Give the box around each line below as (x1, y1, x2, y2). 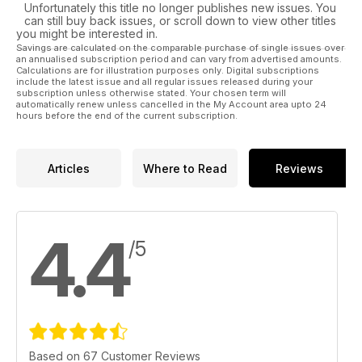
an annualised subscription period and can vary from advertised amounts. (16, 53, 342, 65)
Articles (48, 161, 90, 175)
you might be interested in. (16, 27, 158, 41)
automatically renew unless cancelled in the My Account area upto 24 (16, 99, 326, 111)
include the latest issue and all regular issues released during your (16, 76, 313, 88)
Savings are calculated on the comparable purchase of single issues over (16, 42, 344, 54)
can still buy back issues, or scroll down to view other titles (24, 14, 336, 28)
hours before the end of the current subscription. (16, 110, 238, 122)
